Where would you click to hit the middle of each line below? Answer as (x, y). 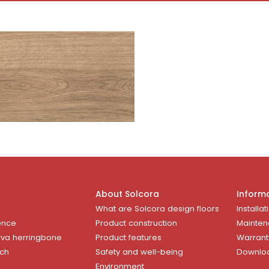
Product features (128, 237)
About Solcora (127, 194)
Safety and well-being (139, 252)
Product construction (136, 223)
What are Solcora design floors (157, 208)
